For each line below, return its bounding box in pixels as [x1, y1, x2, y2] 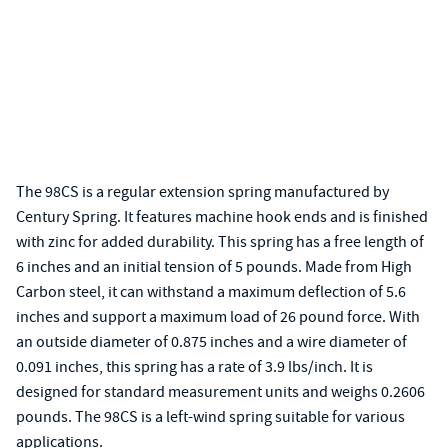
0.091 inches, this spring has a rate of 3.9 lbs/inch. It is [16, 357, 373, 377]
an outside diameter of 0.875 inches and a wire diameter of [16, 332, 407, 352]
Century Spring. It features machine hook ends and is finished [16, 207, 428, 227]
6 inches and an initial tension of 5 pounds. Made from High [16, 257, 412, 277]
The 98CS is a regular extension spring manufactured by [16, 182, 389, 202]
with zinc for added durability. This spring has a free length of [16, 232, 424, 252]
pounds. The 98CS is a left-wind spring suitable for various [16, 407, 405, 427]
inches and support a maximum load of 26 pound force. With [16, 307, 420, 327]
